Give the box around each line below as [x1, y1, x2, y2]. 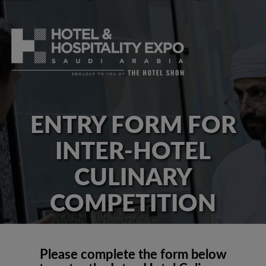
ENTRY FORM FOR [30, 114, 236, 138]
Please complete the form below [39, 248, 227, 261]
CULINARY [74, 166, 192, 190]
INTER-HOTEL [55, 140, 211, 164]
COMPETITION [50, 192, 216, 216]
